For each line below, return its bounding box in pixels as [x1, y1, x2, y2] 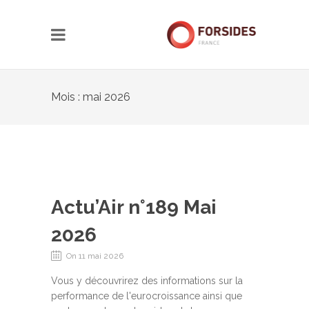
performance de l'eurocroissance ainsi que [51, 290, 242, 301]
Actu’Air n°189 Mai [51, 196, 217, 219]
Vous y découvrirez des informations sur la [51, 275, 243, 286]
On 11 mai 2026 [66, 251, 123, 261]
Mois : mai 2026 [51, 90, 130, 103]
